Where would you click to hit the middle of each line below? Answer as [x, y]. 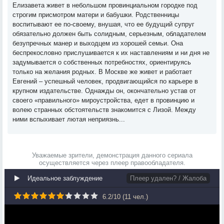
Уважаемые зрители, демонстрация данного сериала [112, 155]
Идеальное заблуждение [65, 178]
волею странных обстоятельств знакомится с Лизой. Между [104, 110]
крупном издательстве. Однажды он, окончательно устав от [104, 91]
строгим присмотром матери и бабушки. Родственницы [96, 15]
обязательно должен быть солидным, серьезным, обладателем [109, 34]
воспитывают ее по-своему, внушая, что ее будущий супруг [103, 24]
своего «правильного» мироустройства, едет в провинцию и [103, 100]
